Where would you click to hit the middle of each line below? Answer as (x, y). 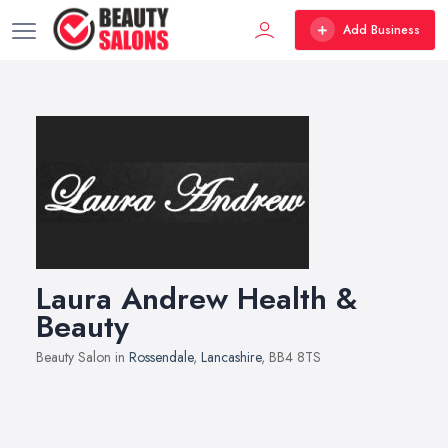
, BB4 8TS (291, 357)
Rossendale (161, 357)
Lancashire (231, 357)
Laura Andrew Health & (196, 298)
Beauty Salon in (82, 357)
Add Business (381, 29)
